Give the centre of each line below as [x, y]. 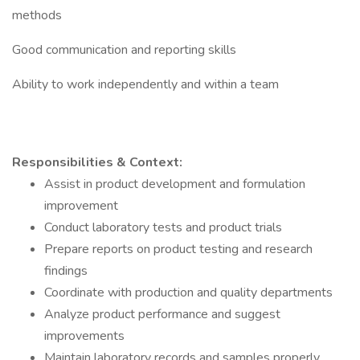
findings [66, 271]
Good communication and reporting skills [124, 50]
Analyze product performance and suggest [162, 314]
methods [37, 15]
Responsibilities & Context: [97, 162]
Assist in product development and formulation [175, 184]
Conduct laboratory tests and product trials [163, 227]
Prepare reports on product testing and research [178, 249]
